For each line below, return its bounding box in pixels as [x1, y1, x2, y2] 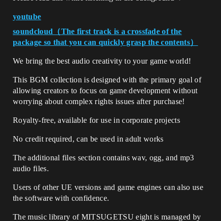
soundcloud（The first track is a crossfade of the [13, 27, 182, 36]
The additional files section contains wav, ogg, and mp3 [13, 153, 194, 162]
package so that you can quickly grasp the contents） [13, 38, 198, 46]
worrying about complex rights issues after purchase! [13, 97, 185, 106]
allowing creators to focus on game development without [13, 86, 198, 95]
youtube [13, 12, 41, 21]
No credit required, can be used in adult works [13, 135, 164, 143]
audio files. [13, 164, 49, 173]
